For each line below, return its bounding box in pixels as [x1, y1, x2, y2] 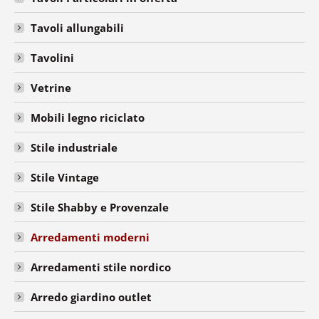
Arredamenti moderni [31, 229, 150, 244]
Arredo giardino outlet [31, 289, 152, 304]
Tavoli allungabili [31, 20, 124, 35]
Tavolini [31, 50, 74, 65]
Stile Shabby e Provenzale [31, 199, 169, 214]
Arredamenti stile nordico [31, 259, 171, 274]
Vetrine [31, 80, 71, 95]
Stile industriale [31, 140, 117, 155]
